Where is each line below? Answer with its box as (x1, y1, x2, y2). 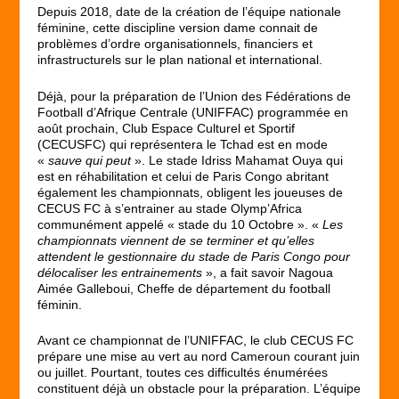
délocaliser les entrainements (37, 265, 203, 280)
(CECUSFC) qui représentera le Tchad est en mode (37, 136, 329, 151)
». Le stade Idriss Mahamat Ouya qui (131, 152, 344, 167)
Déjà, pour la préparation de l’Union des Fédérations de (37, 88, 352, 103)
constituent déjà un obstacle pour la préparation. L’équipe (37, 380, 362, 395)
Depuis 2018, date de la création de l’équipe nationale (37, 4, 342, 20)
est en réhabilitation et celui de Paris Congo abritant (37, 168, 330, 183)
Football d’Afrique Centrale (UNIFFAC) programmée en (37, 104, 349, 119)
